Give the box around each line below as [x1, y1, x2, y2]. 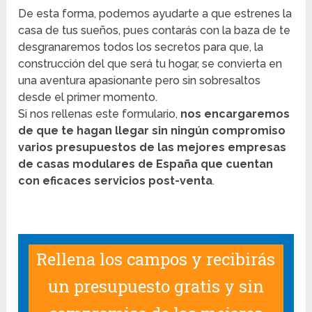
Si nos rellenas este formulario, [18, 107, 178, 121]
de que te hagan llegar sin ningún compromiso [18, 124, 286, 138]
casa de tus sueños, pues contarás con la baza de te [18, 24, 291, 38]
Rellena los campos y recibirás [36, 248, 276, 271]
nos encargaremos [178, 107, 290, 121]
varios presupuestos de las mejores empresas [18, 141, 287, 155]
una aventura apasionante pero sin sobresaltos [18, 74, 261, 88]
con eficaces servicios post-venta [18, 174, 213, 188]
